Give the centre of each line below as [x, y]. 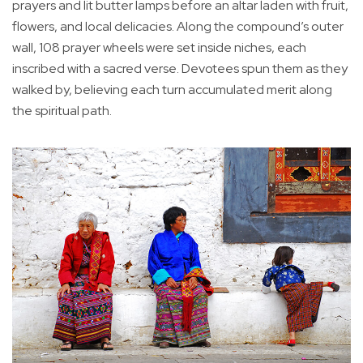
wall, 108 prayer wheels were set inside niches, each [159, 47]
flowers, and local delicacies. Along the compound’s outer [178, 26]
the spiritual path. [62, 110]
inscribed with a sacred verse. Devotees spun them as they [180, 68]
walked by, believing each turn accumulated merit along [172, 89]
